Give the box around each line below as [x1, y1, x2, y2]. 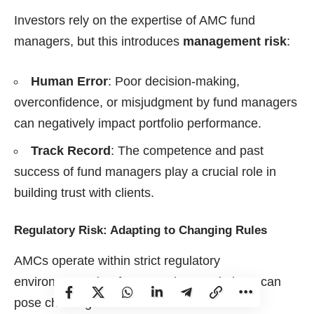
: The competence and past [111, 144, 264, 158]
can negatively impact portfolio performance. [14, 116, 261, 131]
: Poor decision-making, [108, 74, 240, 89]
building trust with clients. [14, 186, 154, 200]
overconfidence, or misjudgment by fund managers [14, 95, 297, 110]
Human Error [31, 74, 108, 89]
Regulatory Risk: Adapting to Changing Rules [14, 224, 267, 238]
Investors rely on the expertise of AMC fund [14, 13, 255, 28]
